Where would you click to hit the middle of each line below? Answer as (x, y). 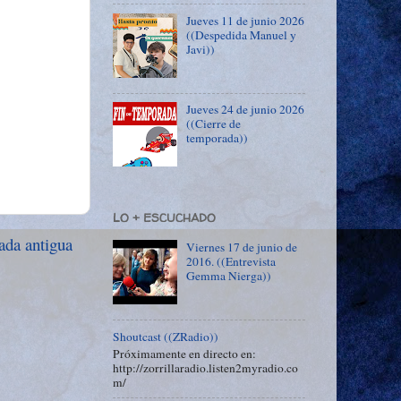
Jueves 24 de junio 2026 (246, 110)
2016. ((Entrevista (231, 261)
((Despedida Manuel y (242, 34)
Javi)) (201, 49)
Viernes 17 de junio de (242, 247)
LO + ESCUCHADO (164, 217)
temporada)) (218, 138)
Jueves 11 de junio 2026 (246, 20)
